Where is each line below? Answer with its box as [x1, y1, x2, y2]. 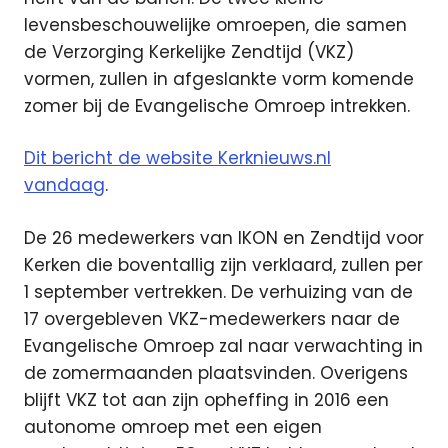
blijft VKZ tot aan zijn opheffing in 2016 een [24, 387, 389, 412]
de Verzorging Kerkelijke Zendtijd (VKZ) [24, 39, 354, 64]
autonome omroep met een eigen [24, 414, 322, 439]
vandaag [24, 173, 105, 197]
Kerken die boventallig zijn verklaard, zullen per [24, 252, 423, 277]
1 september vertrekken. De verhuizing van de [24, 279, 413, 304]
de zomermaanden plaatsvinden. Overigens [24, 360, 408, 385]
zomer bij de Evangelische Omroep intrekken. [24, 93, 410, 118]
